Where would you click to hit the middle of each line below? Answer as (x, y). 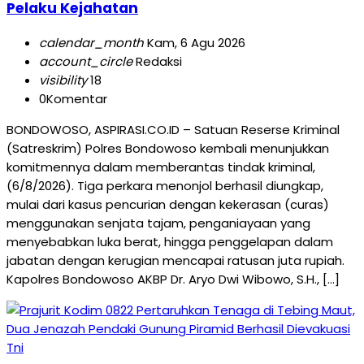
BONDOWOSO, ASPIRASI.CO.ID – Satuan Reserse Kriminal (173, 129)
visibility (63, 80)
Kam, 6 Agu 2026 (195, 42)
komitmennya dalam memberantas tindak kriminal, (161, 167)
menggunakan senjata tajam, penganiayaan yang (158, 223)
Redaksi (157, 61)
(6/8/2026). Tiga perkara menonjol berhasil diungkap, (165, 185)
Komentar (77, 98)
